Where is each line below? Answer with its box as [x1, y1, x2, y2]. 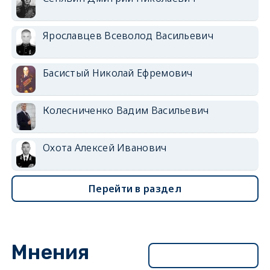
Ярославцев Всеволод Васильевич [42, 28, 213, 42]
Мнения [11, 240, 90, 264]
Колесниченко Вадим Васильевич [42, 103, 209, 117]
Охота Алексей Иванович [42, 140, 167, 154]
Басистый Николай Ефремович [42, 66, 193, 80]
